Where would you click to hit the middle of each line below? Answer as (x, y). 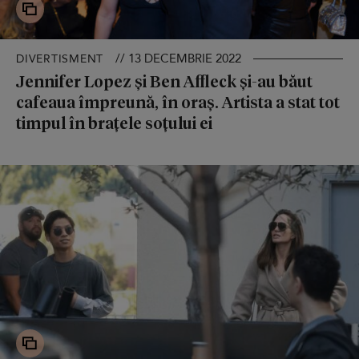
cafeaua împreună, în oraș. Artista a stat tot (178, 102)
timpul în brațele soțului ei (114, 123)
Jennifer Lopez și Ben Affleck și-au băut (164, 81)
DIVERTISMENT (60, 59)
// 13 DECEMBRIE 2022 (178, 59)
